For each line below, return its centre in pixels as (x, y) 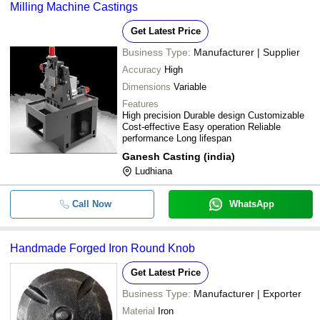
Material (139, 311)
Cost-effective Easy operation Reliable (201, 127)
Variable (190, 87)
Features (140, 104)
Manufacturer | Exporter (247, 294)
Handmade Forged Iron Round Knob (102, 248)
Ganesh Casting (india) (179, 156)
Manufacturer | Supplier (247, 52)
